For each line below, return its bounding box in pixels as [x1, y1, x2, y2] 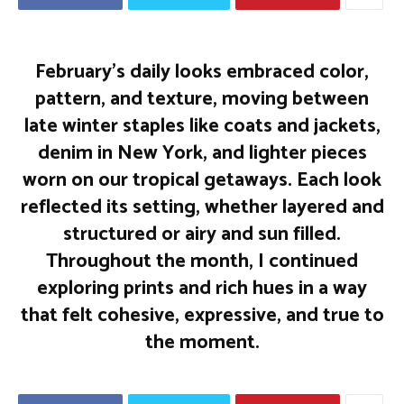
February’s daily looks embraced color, [35, 56, 369, 88]
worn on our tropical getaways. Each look [23, 164, 381, 197]
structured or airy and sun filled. [63, 218, 341, 251]
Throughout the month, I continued [46, 245, 358, 278]
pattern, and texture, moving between [35, 83, 369, 115]
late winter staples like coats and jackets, [23, 110, 381, 142]
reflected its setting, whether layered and [20, 191, 384, 224]
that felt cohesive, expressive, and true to [20, 299, 384, 332]
